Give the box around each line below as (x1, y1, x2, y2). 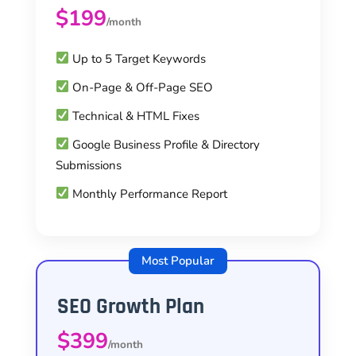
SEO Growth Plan (57, 292, 204, 320)
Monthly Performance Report (69, 185, 228, 202)
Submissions (56, 157, 122, 173)
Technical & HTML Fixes (69, 107, 200, 124)
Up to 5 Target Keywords (69, 50, 207, 67)
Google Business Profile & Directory (69, 136, 261, 153)
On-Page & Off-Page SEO (69, 79, 214, 95)
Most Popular (141, 252, 215, 269)
